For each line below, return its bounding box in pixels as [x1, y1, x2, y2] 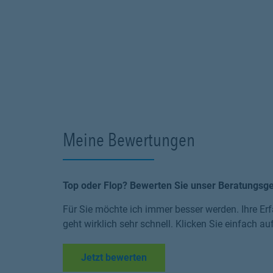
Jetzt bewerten [81, 252, 147, 263]
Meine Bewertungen [63, 129, 195, 151]
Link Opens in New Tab [146, 251, 247, 263]
